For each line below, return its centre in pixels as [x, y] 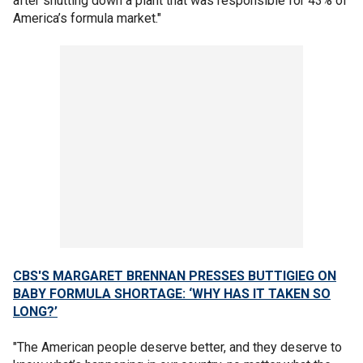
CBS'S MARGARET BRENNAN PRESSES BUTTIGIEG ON [175, 275]
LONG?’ [35, 311]
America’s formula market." [87, 18]
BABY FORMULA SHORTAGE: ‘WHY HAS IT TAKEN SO [172, 293]
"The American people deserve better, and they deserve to [177, 347]
